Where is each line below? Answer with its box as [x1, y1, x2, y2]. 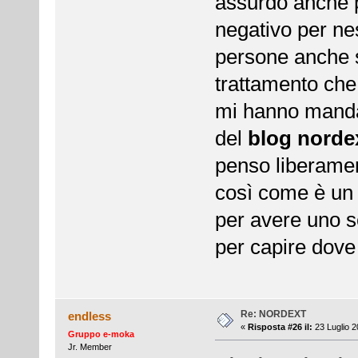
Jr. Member [67, 342, 112, 352]
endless [68, 309, 112, 324]
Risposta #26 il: [247, 322, 312, 332]
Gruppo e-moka [67, 329, 134, 340]
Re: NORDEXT [240, 308, 306, 320]
